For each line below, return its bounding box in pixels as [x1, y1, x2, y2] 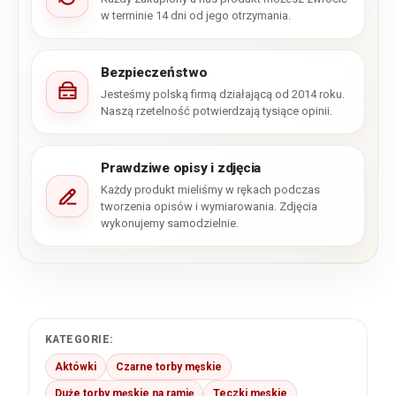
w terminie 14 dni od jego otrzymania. [101, 9, 291, 23]
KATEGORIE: [45, 333, 114, 346]
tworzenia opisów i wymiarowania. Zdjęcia [101, 200, 317, 214]
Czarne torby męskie [116, 361, 222, 374]
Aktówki [55, 361, 96, 374]
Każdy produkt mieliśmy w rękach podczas [101, 183, 320, 197]
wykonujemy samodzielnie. [101, 217, 239, 231]
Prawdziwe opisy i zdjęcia [101, 160, 262, 177]
